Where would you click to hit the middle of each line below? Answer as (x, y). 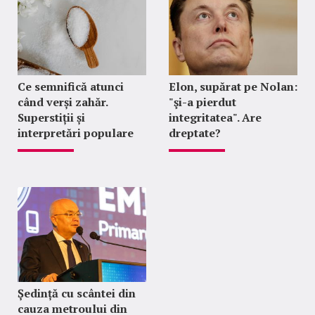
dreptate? (194, 133)
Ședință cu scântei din (77, 293)
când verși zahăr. (63, 102)
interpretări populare (76, 133)
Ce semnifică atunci (71, 86)
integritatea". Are (215, 117)
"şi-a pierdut (202, 102)
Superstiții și (51, 117)
